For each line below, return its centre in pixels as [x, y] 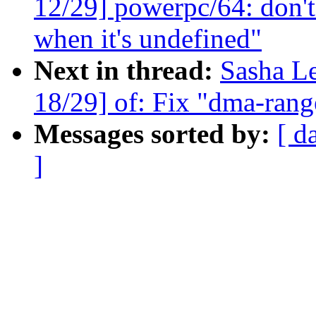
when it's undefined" [148, 39]
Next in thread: [127, 71]
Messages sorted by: [156, 134]
